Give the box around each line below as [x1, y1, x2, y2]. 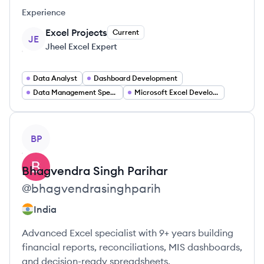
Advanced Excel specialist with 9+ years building [22, 227, 233, 239]
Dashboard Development [94, 74, 177, 82]
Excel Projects [45, 27, 107, 38]
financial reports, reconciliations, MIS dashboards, [22, 241, 242, 253]
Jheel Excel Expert [45, 41, 117, 52]
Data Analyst [33, 74, 77, 82]
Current [113, 28, 139, 37]
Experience [22, 7, 65, 18]
